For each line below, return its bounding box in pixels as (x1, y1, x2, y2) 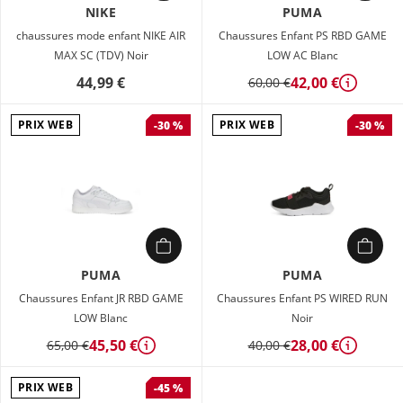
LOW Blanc (74, 310, 128, 326)
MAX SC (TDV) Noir (53, 48, 148, 63)
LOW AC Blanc (266, 48, 338, 63)
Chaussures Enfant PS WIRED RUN (217, 291, 388, 306)
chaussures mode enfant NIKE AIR (16, 28, 185, 43)
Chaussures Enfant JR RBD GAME (18, 291, 184, 306)
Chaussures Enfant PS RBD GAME (218, 28, 387, 43)
